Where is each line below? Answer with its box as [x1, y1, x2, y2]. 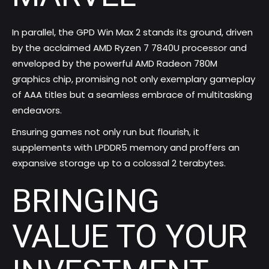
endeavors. [12, 104, 62, 117]
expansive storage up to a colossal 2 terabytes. [12, 157, 226, 170]
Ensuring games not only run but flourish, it [12, 125, 199, 139]
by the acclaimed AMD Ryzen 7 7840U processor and [12, 41, 247, 55]
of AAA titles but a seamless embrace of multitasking [12, 88, 252, 101]
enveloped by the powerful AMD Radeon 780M [12, 57, 217, 70]
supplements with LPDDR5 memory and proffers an [12, 141, 240, 154]
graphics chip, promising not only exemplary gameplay [12, 73, 255, 86]
